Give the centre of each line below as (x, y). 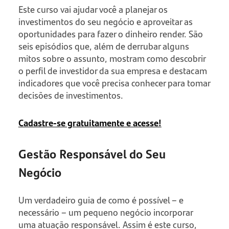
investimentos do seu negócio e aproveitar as (105, 22)
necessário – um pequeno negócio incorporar (105, 212)
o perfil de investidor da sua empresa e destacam (112, 71)
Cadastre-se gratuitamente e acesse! (90, 123)
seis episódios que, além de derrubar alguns (104, 46)
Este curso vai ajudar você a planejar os (93, 9)
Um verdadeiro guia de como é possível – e (101, 200)
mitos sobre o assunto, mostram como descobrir (112, 59)
